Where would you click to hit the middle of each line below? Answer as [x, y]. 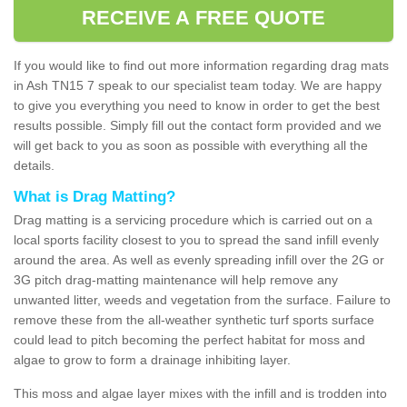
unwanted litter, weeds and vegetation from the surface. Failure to [202, 299]
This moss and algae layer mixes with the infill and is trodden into [200, 393]
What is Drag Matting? [94, 196]
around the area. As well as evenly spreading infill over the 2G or [199, 259]
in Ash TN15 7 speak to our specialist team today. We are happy [198, 85]
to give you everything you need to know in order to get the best [197, 105]
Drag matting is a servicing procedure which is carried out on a [193, 219]
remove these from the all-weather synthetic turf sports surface [194, 319]
